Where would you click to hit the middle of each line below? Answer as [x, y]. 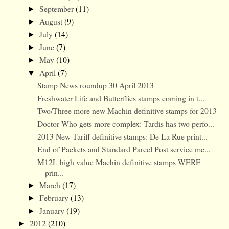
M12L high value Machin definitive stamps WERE [119, 162]
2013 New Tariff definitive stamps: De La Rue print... [123, 136]
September [57, 9]
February [55, 198]
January [53, 211]
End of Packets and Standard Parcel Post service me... [124, 149]
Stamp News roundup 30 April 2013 [96, 85]
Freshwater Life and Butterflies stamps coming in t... [121, 98]
